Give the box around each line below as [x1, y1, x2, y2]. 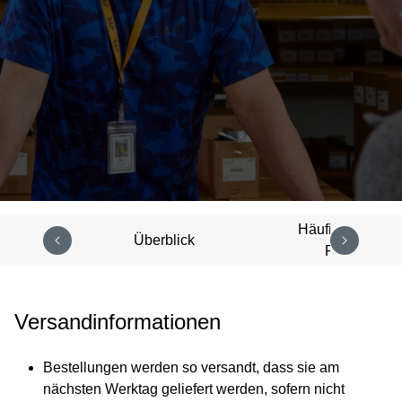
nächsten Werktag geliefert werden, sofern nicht [43, 381, 345, 397]
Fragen [325, 242, 371, 258]
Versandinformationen [14, 310, 221, 334]
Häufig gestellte [298, 221, 398, 237]
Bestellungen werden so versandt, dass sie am [43, 360, 339, 375]
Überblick [133, 232, 195, 248]
